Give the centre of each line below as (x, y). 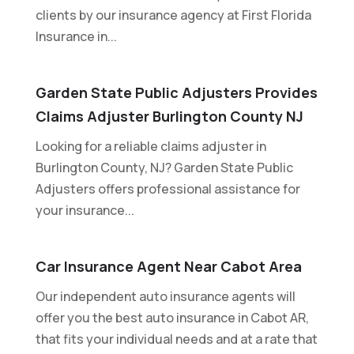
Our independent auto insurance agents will (165, 296)
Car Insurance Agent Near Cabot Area (168, 266)
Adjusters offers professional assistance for (168, 188)
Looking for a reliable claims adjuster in (151, 146)
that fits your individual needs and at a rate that (176, 339)
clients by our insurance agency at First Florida (173, 15)
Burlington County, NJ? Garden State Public (164, 167)
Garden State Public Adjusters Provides (176, 92)
